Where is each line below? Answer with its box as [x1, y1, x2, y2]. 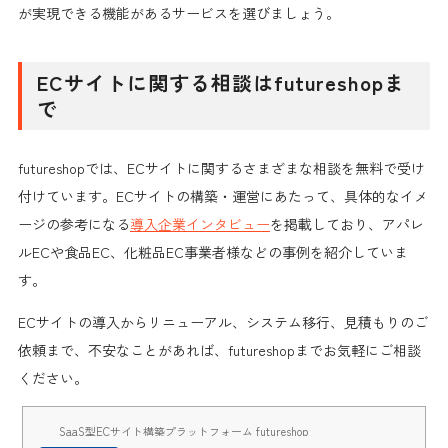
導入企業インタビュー [129, 213, 270, 234]
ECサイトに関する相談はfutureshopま [36, 67, 405, 97]
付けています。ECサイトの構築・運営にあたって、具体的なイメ [17, 185, 428, 206]
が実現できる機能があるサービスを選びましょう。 [17, 2, 340, 23]
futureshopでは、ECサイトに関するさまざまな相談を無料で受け [17, 157, 425, 178]
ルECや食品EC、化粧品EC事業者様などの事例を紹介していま [17, 241, 408, 262]
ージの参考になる [17, 213, 130, 234]
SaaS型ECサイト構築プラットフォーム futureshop [58, 422, 308, 439]
